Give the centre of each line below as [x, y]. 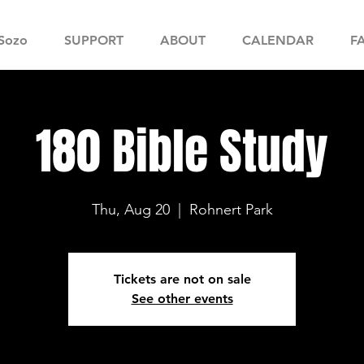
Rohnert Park [231, 210]
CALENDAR [277, 40]
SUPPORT [93, 40]
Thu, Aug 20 [130, 210]
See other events [182, 299]
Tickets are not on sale [182, 279]
